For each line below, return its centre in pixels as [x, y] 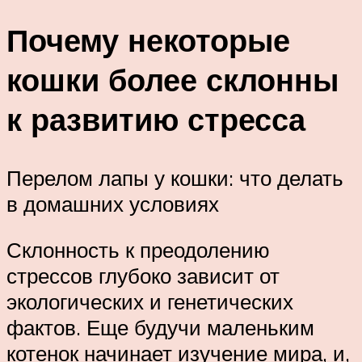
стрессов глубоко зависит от [143, 276]
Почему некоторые [148, 40]
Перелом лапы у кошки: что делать [175, 177]
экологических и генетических [150, 302]
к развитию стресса [156, 119]
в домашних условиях [113, 203]
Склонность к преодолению [138, 250]
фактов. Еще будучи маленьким [160, 328]
